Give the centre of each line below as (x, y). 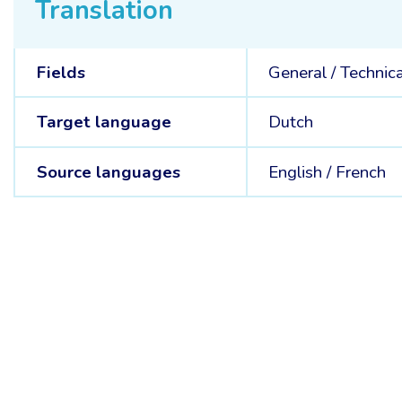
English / (302, 172)
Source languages (108, 172)
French (361, 172)
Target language (104, 122)
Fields (61, 72)
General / (305, 72)
